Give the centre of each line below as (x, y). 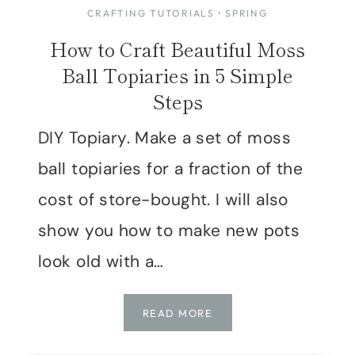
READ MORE (177, 313)
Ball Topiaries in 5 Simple (177, 74)
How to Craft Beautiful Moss (177, 48)
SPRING (246, 13)
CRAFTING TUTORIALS (151, 13)
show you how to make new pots (169, 230)
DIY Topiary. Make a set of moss (165, 137)
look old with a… (101, 261)
